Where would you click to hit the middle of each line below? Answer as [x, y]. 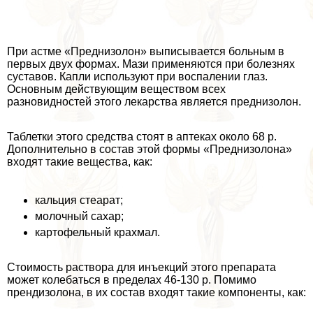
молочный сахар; [79, 216]
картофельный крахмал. [97, 232]
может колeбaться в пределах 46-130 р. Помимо [132, 279]
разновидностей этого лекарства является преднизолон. [154, 101]
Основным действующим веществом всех [116, 89]
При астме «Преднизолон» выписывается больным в [146, 51]
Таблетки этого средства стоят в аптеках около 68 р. [142, 136]
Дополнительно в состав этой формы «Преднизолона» [150, 149]
